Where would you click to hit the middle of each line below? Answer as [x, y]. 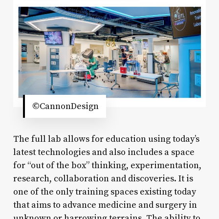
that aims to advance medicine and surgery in [105, 205]
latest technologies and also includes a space [104, 153]
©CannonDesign [65, 107]
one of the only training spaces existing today [104, 192]
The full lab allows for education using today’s [106, 139]
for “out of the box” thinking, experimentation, [107, 166]
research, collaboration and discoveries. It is [103, 179]
